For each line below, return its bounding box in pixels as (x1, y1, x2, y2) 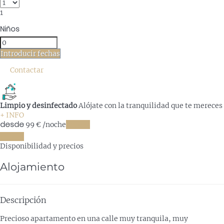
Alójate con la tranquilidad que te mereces (78, 100, 222, 110)
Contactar (10, 65, 43, 74)
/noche (41, 119, 66, 129)
